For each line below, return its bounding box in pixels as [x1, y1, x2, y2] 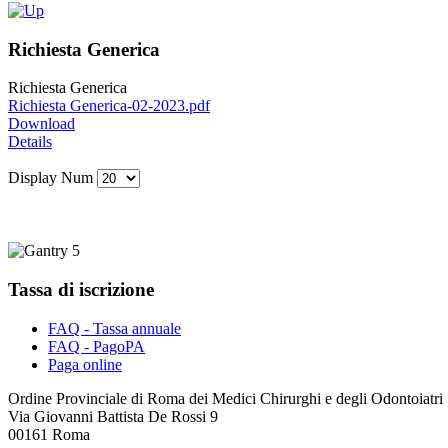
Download [8, 115, 75, 133]
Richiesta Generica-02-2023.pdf [8, 97, 210, 115]
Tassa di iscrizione [8, 279, 154, 301]
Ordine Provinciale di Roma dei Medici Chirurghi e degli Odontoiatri [8, 389, 443, 407]
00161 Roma [8, 425, 90, 443]
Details [8, 133, 52, 151]
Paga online [48, 355, 122, 373]
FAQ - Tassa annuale [48, 319, 181, 337]
